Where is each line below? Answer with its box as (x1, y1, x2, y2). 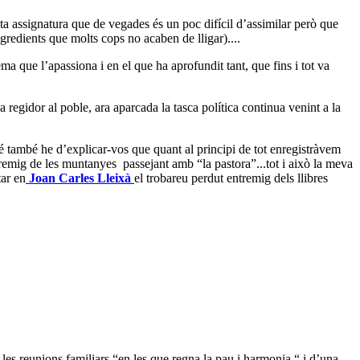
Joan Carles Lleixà (29, 171, 134, 186)
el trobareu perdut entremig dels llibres (134, 171, 328, 186)
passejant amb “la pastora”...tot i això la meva (123, 157, 353, 171)
